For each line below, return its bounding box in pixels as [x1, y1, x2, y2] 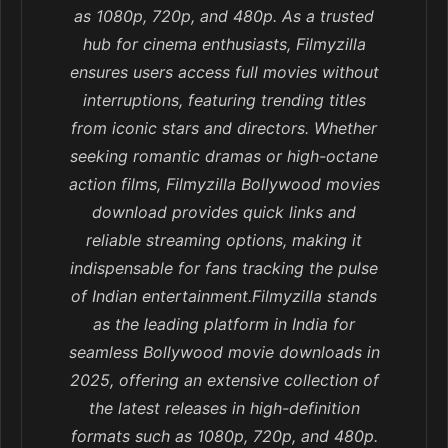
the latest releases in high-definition [88, 398, 360, 419]
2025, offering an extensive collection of [69, 370, 379, 391]
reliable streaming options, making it [86, 230, 362, 251]
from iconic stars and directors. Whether [71, 118, 377, 139]
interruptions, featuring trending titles [82, 90, 366, 111]
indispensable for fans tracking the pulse [70, 258, 378, 279]
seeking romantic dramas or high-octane [70, 146, 378, 167]
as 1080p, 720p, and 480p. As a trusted [74, 6, 374, 27]
